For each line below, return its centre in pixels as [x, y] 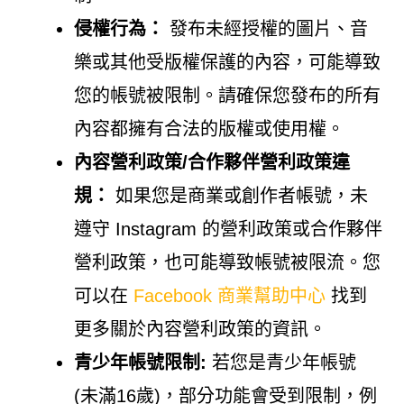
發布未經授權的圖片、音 [266, 28]
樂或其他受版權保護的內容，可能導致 [227, 62]
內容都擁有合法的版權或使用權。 [209, 129]
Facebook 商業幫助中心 [229, 295]
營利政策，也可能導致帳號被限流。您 [227, 262]
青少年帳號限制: [140, 362]
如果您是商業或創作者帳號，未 [239, 195]
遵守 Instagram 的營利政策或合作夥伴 [228, 229]
